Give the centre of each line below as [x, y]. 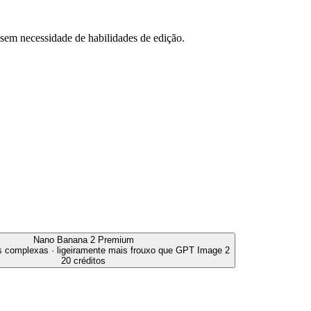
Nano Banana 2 [64, 239]
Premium [116, 239]
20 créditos [83, 260]
